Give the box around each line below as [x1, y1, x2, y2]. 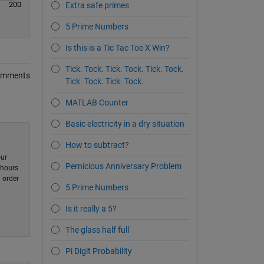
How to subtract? [65, 140, 129, 150]
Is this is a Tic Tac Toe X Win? [65, 43, 170, 53]
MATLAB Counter [65, 98, 128, 108]
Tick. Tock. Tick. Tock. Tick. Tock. [65, 64, 184, 74]
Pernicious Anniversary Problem [65, 161, 181, 171]
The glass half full [65, 225, 129, 235]
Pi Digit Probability [65, 246, 132, 256]
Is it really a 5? [65, 204, 117, 214]
